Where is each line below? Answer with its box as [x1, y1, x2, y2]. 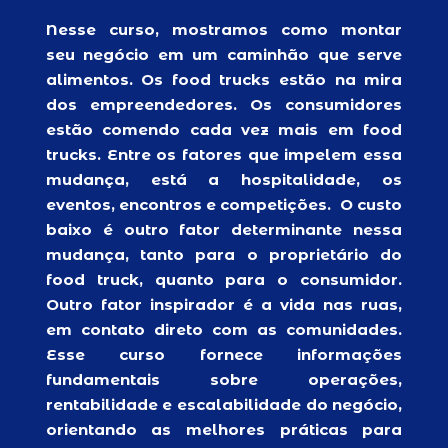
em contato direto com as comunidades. [45, 320, 403, 339]
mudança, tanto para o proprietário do [45, 245, 403, 264]
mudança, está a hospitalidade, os [45, 170, 403, 189]
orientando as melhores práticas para [45, 420, 403, 439]
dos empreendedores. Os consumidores [45, 95, 403, 114]
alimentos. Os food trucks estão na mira [45, 70, 403, 89]
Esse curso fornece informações [45, 345, 403, 364]
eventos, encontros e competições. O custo [45, 195, 403, 214]
